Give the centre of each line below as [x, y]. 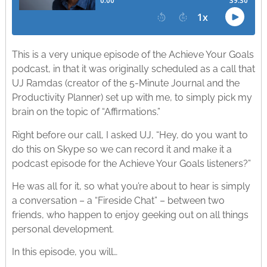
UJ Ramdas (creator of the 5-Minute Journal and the [125, 83]
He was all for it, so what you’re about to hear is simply [131, 187]
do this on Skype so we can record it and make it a [122, 149]
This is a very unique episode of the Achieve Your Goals [133, 55]
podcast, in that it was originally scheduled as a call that [133, 69]
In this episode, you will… [64, 252]
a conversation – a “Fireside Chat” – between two [118, 201]
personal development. [63, 229]
